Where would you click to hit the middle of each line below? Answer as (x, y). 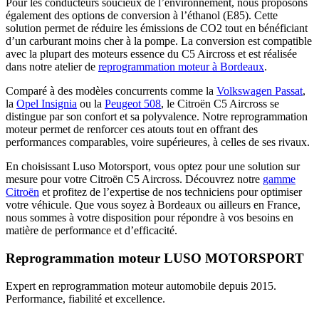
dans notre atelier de (52, 67)
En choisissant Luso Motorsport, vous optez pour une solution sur (153, 167)
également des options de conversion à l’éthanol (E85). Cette (142, 16)
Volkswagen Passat (260, 91)
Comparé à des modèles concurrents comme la (111, 91)
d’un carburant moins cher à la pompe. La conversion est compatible (159, 41)
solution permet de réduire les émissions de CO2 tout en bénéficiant (157, 28)
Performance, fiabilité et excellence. (85, 298)
